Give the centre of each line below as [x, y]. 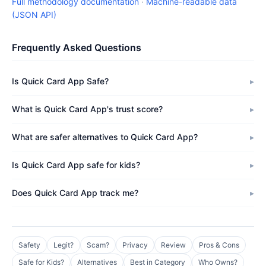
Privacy [135, 245]
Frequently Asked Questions [77, 47]
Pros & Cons [219, 245]
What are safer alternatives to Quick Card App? [105, 137]
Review [173, 245]
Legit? [64, 245]
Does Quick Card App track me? [75, 193]
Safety [29, 245]
